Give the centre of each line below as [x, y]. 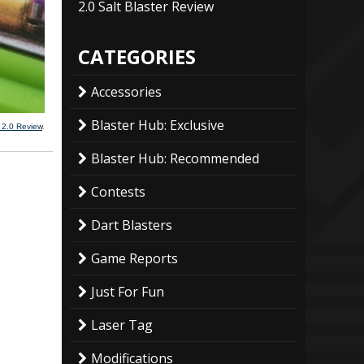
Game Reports [134, 258]
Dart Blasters [132, 225]
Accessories [126, 91]
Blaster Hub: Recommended [175, 158]
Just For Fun [128, 291]
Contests [118, 191]
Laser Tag [122, 325]
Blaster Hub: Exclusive [158, 125]
